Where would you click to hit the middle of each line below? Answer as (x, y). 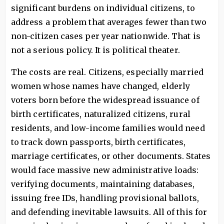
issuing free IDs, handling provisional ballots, (105, 198)
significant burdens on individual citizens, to (103, 8)
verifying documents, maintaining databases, (103, 184)
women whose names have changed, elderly (101, 86)
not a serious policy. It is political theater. (95, 50)
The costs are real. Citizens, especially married (107, 72)
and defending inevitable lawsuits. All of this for (109, 212)
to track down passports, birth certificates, (98, 142)
